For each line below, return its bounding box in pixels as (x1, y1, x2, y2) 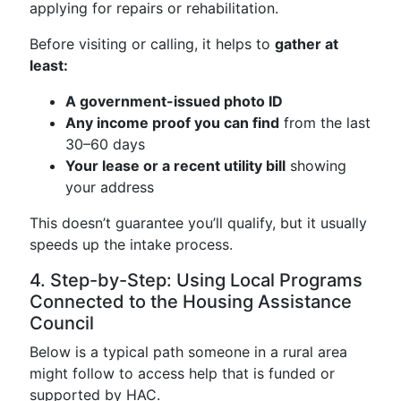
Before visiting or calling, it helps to (30, 35, 275, 53)
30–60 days (65, 135, 145, 153)
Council (30, 312, 94, 334)
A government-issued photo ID (65, 92, 283, 110)
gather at (275, 35, 338, 53)
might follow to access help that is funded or (30, 364, 335, 382)
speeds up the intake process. (30, 235, 233, 253)
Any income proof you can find (65, 114, 279, 132)
